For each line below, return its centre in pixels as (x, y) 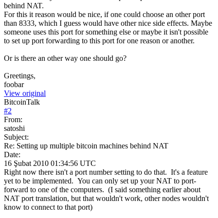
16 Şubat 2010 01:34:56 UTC (50, 163)
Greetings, (20, 75)
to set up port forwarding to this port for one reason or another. (99, 40)
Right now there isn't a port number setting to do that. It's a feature (106, 172)
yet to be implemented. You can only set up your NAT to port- (100, 181)
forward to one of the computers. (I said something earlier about (102, 189)
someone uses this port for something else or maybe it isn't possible (106, 32)
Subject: (16, 137)
